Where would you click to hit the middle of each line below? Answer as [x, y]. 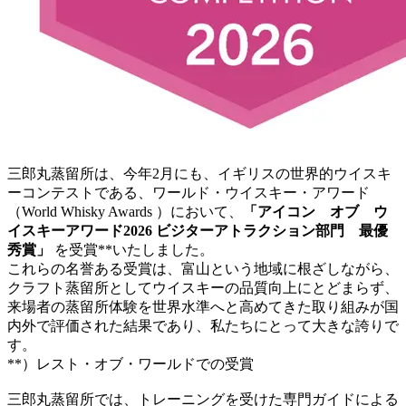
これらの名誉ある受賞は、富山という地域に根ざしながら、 [203, 268]
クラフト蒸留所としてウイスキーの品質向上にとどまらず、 [203, 287]
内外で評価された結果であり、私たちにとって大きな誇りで [203, 325]
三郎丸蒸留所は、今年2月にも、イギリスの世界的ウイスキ [199, 173]
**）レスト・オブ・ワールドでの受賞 [130, 363]
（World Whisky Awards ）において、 [125, 211]
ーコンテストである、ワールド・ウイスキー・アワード [188, 192]
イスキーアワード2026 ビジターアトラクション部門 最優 [198, 230]
